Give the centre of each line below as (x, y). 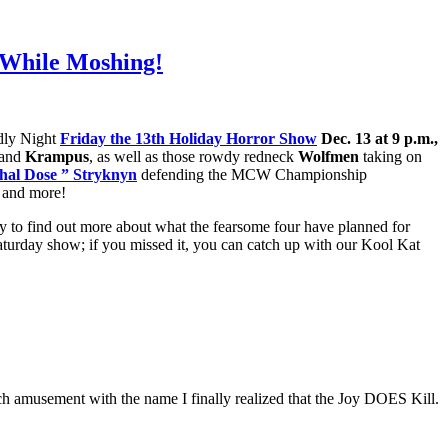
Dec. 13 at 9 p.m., (377, 138)
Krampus (57, 156)
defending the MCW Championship (252, 174)
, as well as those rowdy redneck (191, 156)
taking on (390, 156)
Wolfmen (326, 156)
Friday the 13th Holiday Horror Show (188, 138)
